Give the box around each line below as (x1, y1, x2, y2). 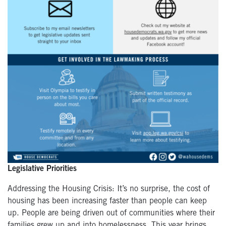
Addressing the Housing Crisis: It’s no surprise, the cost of (8, 185, 210, 193)
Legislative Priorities (8, 164, 77, 173)
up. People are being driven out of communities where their (8, 209, 215, 217)
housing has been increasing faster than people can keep (8, 197, 207, 205)
